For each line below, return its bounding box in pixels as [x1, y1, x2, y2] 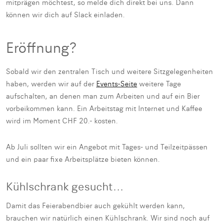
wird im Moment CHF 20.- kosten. [6, 117, 118, 125]
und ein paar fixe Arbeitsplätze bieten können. [6, 156, 160, 163]
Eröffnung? [6, 42, 76, 56]
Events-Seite [96, 80, 137, 88]
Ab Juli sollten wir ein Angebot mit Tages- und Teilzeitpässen [6, 144, 208, 151]
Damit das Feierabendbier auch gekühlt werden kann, [6, 202, 185, 210]
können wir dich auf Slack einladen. [6, 12, 125, 19]
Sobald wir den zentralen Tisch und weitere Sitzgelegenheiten [6, 68, 213, 75]
